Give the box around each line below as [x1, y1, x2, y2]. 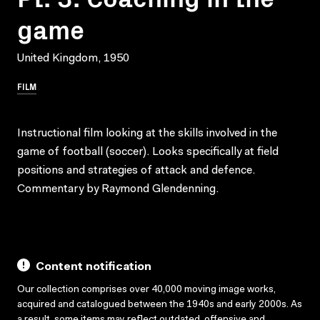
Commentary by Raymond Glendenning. [17, 183, 219, 195]
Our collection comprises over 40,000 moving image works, [17, 284, 276, 295]
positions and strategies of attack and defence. [17, 164, 255, 176]
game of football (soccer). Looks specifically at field [17, 146, 279, 158]
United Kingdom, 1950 [17, 52, 129, 64]
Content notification [36, 261, 151, 273]
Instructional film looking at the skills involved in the [17, 127, 277, 139]
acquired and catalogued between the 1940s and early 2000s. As [17, 299, 302, 310]
